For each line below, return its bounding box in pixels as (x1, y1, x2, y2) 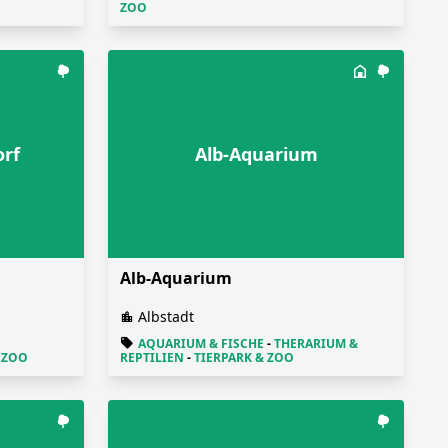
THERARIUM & (274, 335, 358, 352)
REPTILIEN (120, 349, 184, 366)
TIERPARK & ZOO (194, 349, 294, 366)
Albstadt (138, 307, 194, 326)
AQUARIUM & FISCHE (138, 335, 264, 352)
